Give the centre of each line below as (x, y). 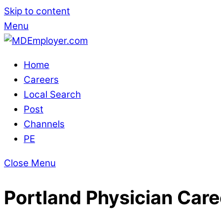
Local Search (52, 94)
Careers (41, 79)
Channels (44, 124)
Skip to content (37, 11)
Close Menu (30, 163)
